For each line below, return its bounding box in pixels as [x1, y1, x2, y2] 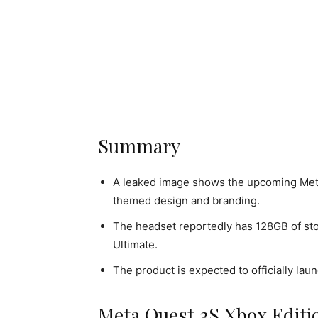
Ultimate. [113, 238, 158, 251]
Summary [98, 133, 180, 158]
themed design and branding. [113, 194, 260, 207]
